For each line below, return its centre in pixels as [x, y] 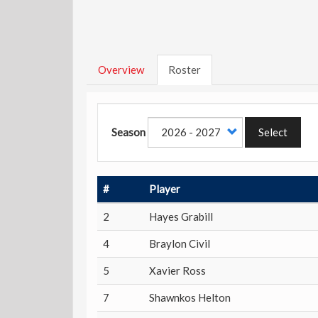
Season [128, 132]
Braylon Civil [180, 243]
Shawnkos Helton [190, 297]
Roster [185, 70]
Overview [121, 70]
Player [165, 189]
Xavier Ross [177, 270]
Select [273, 132]
